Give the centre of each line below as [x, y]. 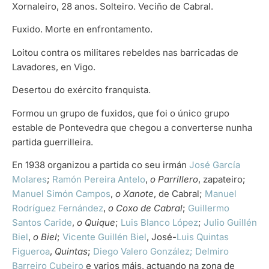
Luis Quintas [203, 237]
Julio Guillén [230, 222]
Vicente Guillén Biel [104, 237]
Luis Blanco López [159, 222]
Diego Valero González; [143, 251]
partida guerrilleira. [53, 142]
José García [215, 165]
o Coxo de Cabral [145, 208]
